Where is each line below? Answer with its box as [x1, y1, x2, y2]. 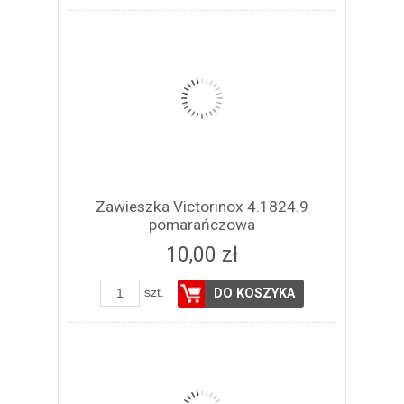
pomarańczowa [149, 216, 255, 234]
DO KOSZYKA [214, 286, 295, 302]
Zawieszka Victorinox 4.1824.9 [96, 197, 308, 216]
